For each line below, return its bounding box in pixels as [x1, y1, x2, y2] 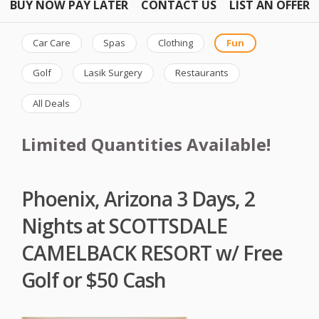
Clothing [158, 36, 193, 49]
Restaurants [175, 66, 229, 80]
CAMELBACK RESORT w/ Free [21, 239, 283, 266]
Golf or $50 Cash [21, 266, 166, 293]
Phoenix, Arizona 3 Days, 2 [21, 184, 255, 212]
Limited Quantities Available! [21, 132, 271, 157]
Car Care [33, 36, 70, 49]
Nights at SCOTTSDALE [21, 211, 227, 239]
